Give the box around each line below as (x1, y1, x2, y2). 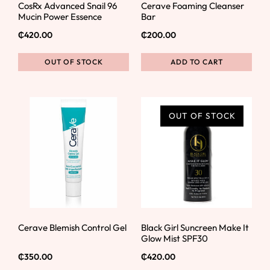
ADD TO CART (170, 57, 223, 66)
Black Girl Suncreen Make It (141, 221, 249, 233)
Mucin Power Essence (18, 10, 102, 22)
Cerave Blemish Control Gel (18, 221, 127, 233)
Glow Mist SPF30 (141, 232, 208, 244)
